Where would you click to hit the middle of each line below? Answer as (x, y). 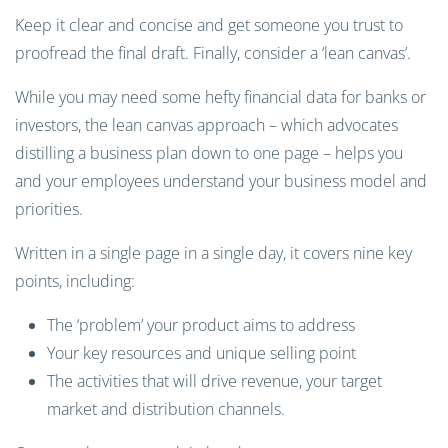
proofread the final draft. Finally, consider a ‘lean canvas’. (213, 53)
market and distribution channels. (166, 409)
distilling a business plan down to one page (169, 153)
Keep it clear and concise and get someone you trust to (209, 25)
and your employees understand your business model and (221, 181)
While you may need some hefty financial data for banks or (220, 97)
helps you (367, 153)
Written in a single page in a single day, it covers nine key (213, 253)
